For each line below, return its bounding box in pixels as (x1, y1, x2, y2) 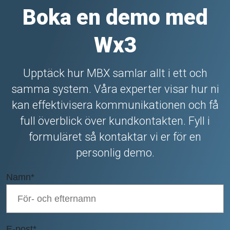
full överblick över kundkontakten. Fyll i (20, 114, 210, 128)
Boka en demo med (22, 5, 208, 30)
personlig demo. (75, 146, 155, 160)
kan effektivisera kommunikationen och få (11, 99, 219, 112)
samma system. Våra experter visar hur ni (11, 83, 219, 96)
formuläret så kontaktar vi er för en (29, 130, 201, 144)
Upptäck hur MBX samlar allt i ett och (23, 67, 207, 80)
